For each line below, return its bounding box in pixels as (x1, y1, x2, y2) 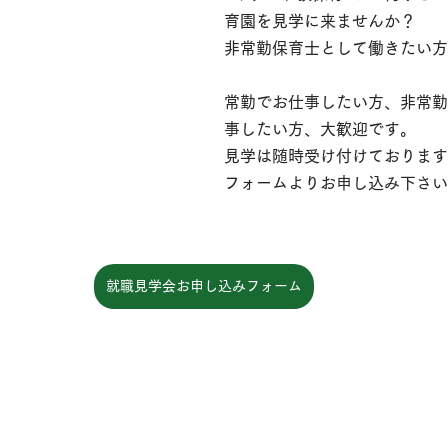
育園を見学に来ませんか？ (224, 13, 416, 29)
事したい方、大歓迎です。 (224, 121, 416, 137)
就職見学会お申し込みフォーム (106, 278, 302, 293)
